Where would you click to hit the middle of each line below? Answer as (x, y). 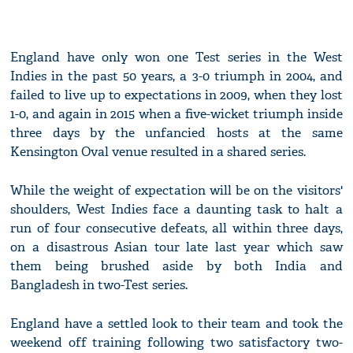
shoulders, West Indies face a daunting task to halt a (176, 210)
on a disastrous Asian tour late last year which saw (176, 247)
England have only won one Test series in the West (176, 58)
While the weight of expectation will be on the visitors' (176, 191)
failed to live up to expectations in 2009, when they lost (176, 95)
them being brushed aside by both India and (176, 266)
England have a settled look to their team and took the (176, 324)
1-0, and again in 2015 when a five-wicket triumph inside (176, 114)
